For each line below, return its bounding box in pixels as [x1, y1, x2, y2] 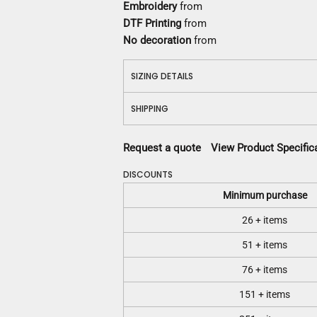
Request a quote [123, 142, 201, 154]
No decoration [123, 34, 191, 47]
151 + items [239, 289, 290, 300]
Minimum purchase [222, 190, 307, 201]
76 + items [242, 264, 287, 275]
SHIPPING [131, 103, 168, 115]
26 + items [242, 214, 287, 226]
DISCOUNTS [123, 168, 173, 180]
